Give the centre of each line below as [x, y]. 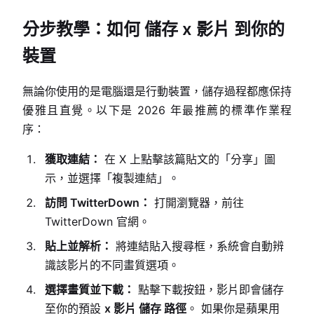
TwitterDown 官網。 [97, 221]
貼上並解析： [78, 246]
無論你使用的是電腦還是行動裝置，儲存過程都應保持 [157, 91]
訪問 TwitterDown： [98, 203]
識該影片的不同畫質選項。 [112, 265]
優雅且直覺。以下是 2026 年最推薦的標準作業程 [157, 110]
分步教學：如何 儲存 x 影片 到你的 [153, 29]
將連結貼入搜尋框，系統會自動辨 [198, 246]
